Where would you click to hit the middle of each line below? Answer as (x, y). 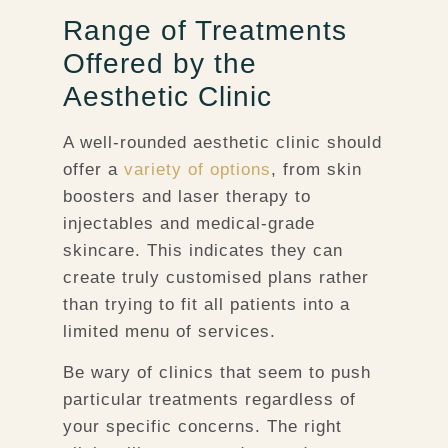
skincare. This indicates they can (202, 250)
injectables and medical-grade (188, 223)
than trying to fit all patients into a (206, 304)
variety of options (197, 169)
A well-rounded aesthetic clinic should (222, 142)
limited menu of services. (169, 331)
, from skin (316, 169)
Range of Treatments (204, 30)
